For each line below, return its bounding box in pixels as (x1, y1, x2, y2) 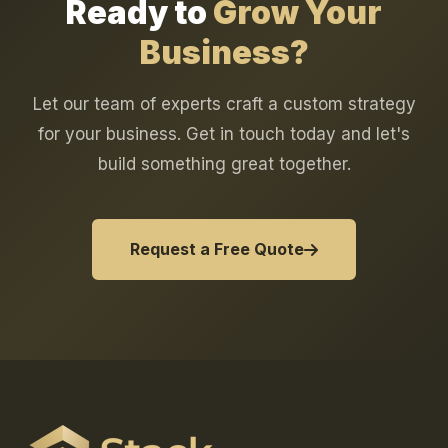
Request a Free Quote (130, 239, 304, 260)
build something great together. (97, 154, 351, 175)
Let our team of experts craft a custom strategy (32, 94, 416, 115)
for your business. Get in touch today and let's (38, 124, 410, 145)
